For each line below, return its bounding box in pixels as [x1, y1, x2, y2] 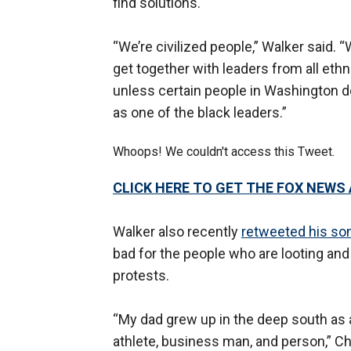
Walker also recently [113, 223, 241, 241]
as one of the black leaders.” [113, 104, 287, 121]
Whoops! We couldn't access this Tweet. [113, 144, 335, 160]
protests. [113, 267, 169, 284]
